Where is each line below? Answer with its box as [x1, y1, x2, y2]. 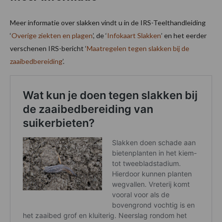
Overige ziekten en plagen [11, 31, 93, 40]
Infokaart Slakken [107, 31, 161, 40]
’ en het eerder [161, 31, 207, 40]
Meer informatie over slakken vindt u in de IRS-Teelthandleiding [10, 18, 206, 27]
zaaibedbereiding [10, 56, 62, 65]
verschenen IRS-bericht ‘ [10, 44, 87, 53]
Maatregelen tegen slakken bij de [87, 44, 189, 53]
